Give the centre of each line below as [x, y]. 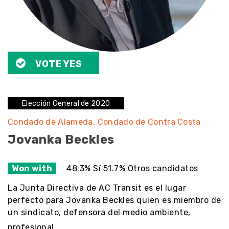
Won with [32, 168]
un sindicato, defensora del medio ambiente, [99, 212]
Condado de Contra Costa [149, 122]
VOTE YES [59, 64]
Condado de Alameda [51, 122]
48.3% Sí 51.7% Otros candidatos [132, 168]
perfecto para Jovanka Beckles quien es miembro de [114, 200]
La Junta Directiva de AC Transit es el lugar [97, 188]
